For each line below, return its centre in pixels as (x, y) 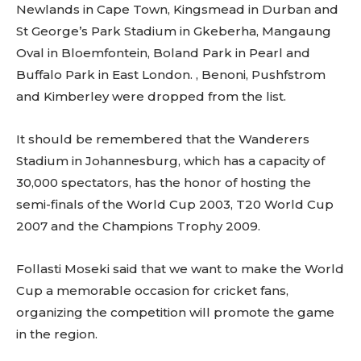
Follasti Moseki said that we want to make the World (180, 269)
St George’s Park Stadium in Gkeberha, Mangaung (174, 31)
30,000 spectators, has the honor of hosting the (164, 183)
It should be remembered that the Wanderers (163, 139)
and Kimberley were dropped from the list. (151, 96)
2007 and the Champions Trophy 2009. (138, 226)
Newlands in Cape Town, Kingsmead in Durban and (177, 9)
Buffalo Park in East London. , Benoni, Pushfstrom (171, 75)
